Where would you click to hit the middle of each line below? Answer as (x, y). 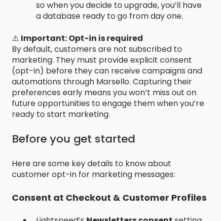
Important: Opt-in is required (81, 38)
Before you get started (74, 139)
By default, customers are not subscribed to (97, 49)
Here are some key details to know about (92, 163)
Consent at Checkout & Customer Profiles (109, 197)
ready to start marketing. (61, 114)
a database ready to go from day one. (110, 16)
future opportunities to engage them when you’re (108, 103)
